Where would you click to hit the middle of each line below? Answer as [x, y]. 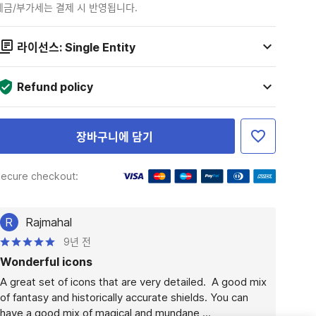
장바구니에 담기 [114, 137]
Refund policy [55, 87]
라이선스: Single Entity [76, 47]
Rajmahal [48, 222]
